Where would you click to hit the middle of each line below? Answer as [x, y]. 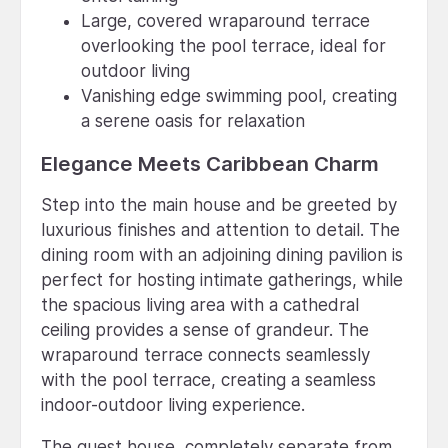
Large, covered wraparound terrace [225, 20]
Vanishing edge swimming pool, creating [239, 95]
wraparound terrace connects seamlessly [205, 354]
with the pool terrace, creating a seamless [208, 379]
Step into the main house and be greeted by [219, 204]
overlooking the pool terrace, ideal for [233, 45]
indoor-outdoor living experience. [173, 404]
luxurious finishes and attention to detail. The [220, 229]
